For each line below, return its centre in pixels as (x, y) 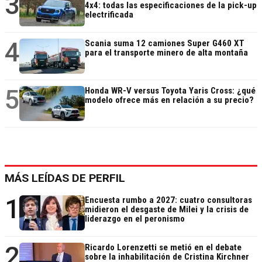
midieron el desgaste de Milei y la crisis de (167, 210)
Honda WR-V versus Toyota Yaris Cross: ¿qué (170, 91)
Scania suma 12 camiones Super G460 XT (165, 44)
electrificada (109, 15)
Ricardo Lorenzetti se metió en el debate (163, 248)
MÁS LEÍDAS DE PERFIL (65, 178)
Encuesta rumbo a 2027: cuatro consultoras (168, 200)
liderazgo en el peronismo (135, 219)
